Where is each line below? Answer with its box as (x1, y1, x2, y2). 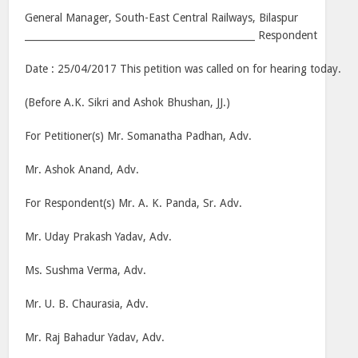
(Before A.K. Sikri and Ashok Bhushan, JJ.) (25, 96, 231, 109)
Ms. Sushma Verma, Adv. (25, 264, 147, 276)
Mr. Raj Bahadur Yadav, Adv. (25, 331, 165, 344)
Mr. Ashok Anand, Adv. (25, 163, 140, 176)
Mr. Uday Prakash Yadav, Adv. (25, 230, 173, 243)
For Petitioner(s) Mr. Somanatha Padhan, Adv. (25, 129, 253, 142)
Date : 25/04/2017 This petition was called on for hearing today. (25, 62, 342, 75)
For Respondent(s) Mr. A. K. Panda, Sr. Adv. (25, 197, 243, 209)
